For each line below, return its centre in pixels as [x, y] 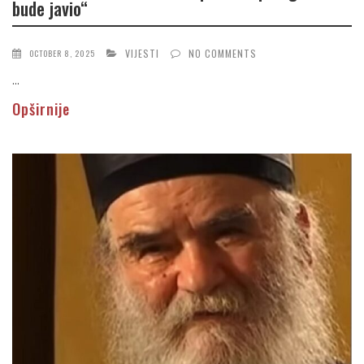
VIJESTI [142, 54]
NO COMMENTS [223, 54]
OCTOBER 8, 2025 [62, 54]
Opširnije [41, 109]
